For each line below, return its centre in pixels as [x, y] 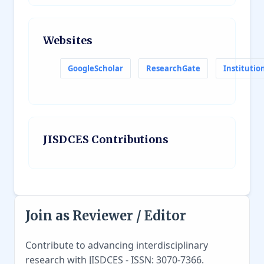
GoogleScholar [95, 68]
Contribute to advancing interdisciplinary [117, 245]
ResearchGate [173, 68]
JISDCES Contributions [106, 139]
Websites [68, 40]
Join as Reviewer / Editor [106, 215]
